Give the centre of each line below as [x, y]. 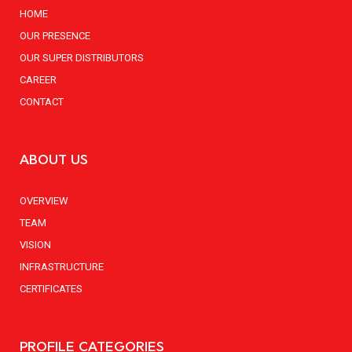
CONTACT [42, 101]
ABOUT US [54, 159]
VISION [35, 244]
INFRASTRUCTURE [62, 266]
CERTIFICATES [51, 288]
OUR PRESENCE [55, 35]
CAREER [38, 79]
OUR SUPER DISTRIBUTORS [82, 57]
